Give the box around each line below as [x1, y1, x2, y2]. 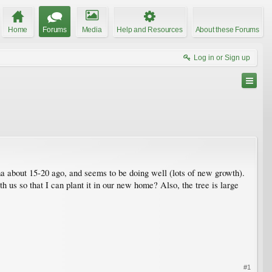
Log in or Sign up [194, 53, 250, 62]
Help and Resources [117, 25, 183, 34]
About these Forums [195, 25, 259, 34]
